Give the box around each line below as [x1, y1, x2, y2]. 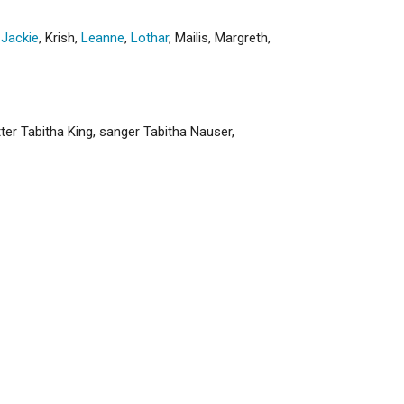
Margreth [215, 29, 268, 46]
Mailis [175, 29, 208, 46]
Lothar [131, 29, 169, 46]
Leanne [81, 29, 124, 46]
